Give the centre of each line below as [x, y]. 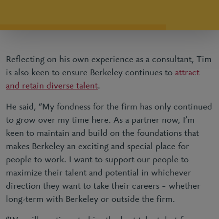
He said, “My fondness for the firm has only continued [109, 107]
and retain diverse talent [52, 86]
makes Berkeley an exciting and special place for [98, 147]
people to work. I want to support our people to [97, 160]
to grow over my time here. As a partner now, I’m [100, 120]
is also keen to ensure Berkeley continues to [90, 73]
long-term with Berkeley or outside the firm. [90, 200]
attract [187, 73]
